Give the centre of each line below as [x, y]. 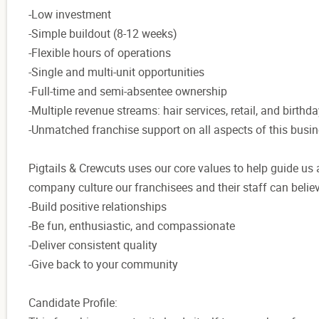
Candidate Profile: [73, 302]
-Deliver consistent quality [93, 245]
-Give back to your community [103, 264]
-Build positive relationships [98, 206]
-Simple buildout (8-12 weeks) [103, 33]
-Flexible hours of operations [100, 52]
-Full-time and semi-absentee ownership [128, 91]
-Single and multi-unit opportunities [116, 72]
